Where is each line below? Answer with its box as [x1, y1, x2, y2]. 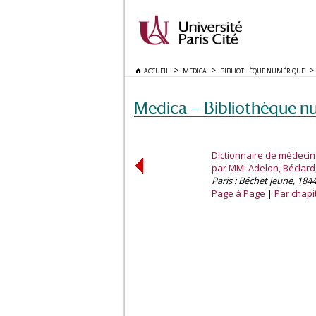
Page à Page [212, 187, 265, 200]
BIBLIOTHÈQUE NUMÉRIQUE [220, 66, 305, 75]
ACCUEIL [141, 66, 169, 75]
